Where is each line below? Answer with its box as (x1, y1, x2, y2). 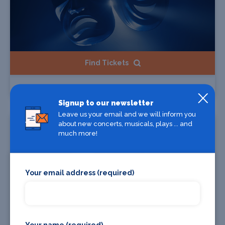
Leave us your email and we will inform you (58, 110, 196, 118)
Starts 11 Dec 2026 (15, 116, 81, 124)
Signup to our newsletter (58, 98, 154, 106)
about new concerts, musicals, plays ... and (58, 120, 192, 127)
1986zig (20, 87, 49, 95)
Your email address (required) (25, 168, 134, 176)
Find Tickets (84, 59, 129, 67)
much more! (58, 129, 97, 137)
